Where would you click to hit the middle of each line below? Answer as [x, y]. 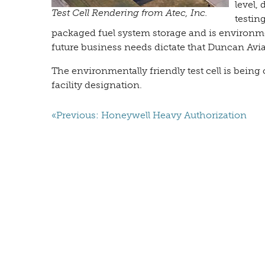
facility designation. [97, 85]
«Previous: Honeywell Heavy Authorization [149, 115]
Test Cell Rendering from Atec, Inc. [130, 13]
